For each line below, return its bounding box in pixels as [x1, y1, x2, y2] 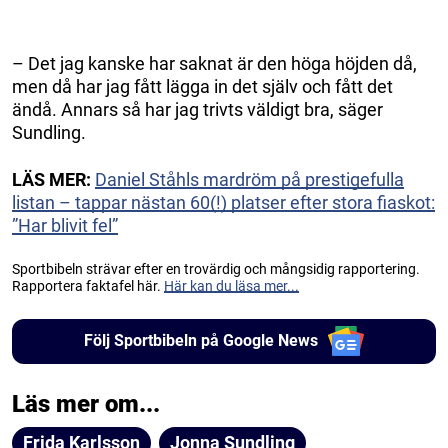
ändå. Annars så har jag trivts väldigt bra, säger [12, 98, 383, 120]
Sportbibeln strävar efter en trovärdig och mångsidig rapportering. [12, 260, 420, 277]
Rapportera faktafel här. [12, 277, 164, 294]
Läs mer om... [12, 389, 160, 418]
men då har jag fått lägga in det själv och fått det [12, 75, 393, 97]
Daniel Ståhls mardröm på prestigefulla [95, 168, 404, 190]
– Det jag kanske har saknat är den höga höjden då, [12, 52, 417, 74]
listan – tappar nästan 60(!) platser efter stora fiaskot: [12, 191, 435, 213]
